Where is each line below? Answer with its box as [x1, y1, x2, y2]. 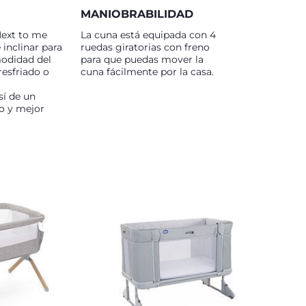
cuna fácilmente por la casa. [81, 66, 214, 78]
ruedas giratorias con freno [81, 41, 210, 53]
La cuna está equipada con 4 [81, 29, 216, 41]
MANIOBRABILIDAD [81, 8, 193, 20]
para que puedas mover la [81, 53, 204, 66]
